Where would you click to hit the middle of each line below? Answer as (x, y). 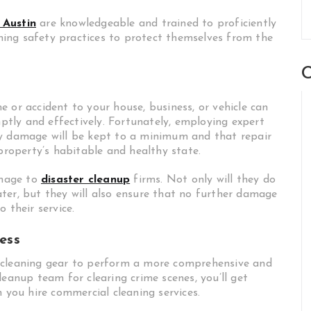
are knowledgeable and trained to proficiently (157, 24)
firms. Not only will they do (205, 180)
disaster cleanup (86, 180)
